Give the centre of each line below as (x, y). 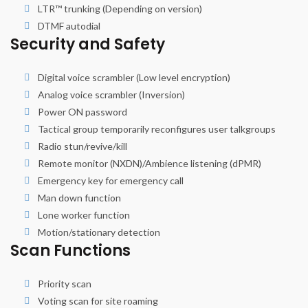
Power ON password (82, 112)
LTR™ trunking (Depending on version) (120, 9)
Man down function (79, 198)
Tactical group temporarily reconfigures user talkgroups (157, 129)
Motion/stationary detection (99, 232)
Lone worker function (84, 215)
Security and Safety (88, 45)
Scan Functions (70, 251)
